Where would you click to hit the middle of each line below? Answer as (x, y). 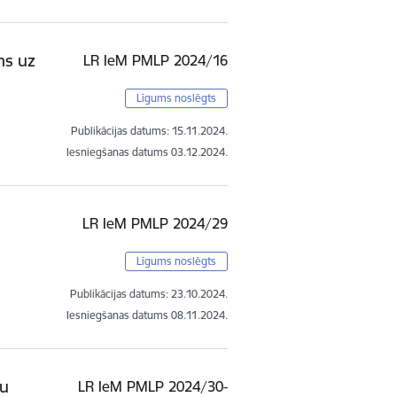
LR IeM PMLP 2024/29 (156, 223)
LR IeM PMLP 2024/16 (156, 60)
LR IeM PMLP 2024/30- (153, 386)
